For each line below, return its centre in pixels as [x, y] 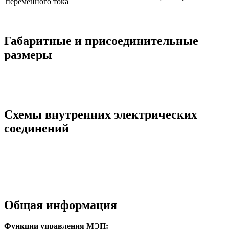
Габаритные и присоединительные [101, 41]
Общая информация [61, 205]
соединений [37, 128]
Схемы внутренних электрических [101, 114]
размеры [28, 55]
